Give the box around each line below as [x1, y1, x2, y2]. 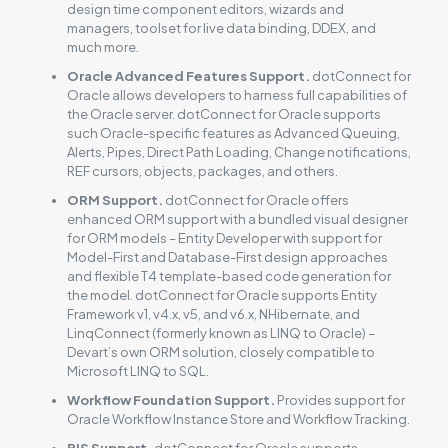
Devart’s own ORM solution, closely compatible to [66, 343, 375, 360]
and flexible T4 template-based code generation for [66, 267, 391, 284]
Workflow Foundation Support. [66, 391, 275, 408]
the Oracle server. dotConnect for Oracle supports [66, 105, 381, 122]
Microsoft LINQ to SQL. [66, 362, 209, 379]
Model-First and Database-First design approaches [66, 248, 388, 265]
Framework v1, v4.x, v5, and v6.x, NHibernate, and [66, 305, 360, 322]
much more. [66, 38, 139, 55]
